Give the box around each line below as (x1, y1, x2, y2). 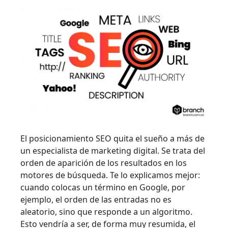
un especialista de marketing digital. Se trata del (20, 145, 205, 156)
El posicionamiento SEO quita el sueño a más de (20, 132, 205, 144)
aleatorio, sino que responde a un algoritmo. (20, 206, 192, 217)
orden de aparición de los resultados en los (20, 157, 187, 168)
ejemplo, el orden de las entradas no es (20, 193, 172, 205)
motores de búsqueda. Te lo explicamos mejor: (20, 169, 200, 181)
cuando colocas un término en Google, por (20, 181, 185, 193)
